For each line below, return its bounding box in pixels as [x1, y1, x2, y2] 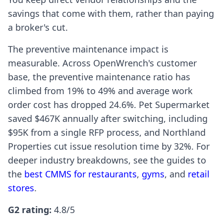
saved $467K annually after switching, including [8, 112, 208, 125]
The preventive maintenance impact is [8, 43, 168, 55]
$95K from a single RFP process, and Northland [8, 126, 206, 139]
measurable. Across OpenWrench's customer [8, 57, 197, 69]
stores [8, 182, 34, 194]
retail [188, 168, 210, 180]
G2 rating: [8, 204, 54, 216]
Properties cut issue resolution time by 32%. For [8, 140, 210, 153]
